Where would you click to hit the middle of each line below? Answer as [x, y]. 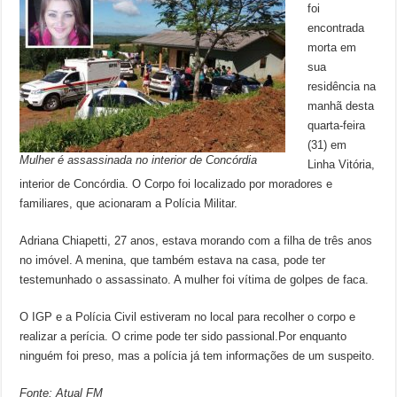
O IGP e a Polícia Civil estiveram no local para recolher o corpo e [188, 317]
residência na [342, 86]
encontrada [336, 28]
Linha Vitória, [342, 164]
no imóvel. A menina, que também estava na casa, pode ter [173, 260]
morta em [332, 47]
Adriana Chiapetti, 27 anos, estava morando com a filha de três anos [196, 241]
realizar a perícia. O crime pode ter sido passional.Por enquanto [183, 336]
